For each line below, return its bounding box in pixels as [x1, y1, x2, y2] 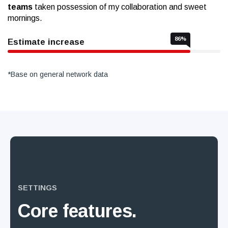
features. [63, 201, 137, 222]
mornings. [8, 14, 42, 23]
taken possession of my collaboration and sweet [33, 3, 207, 12]
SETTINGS [18, 184, 57, 192]
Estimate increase [8, 37, 84, 47]
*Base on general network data [8, 70, 108, 79]
